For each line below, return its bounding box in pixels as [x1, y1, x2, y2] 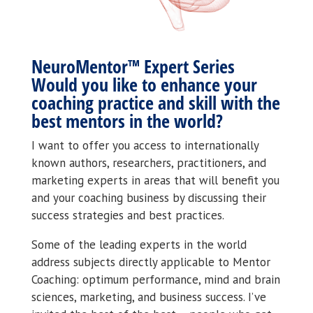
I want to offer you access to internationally [31, 137, 259, 153]
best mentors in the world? [31, 108, 223, 133]
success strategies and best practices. [31, 207, 224, 223]
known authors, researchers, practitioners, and [31, 154, 266, 170]
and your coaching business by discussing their [31, 189, 266, 205]
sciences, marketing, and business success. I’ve [31, 289, 266, 305]
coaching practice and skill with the [31, 89, 280, 115]
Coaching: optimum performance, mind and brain [31, 271, 280, 287]
